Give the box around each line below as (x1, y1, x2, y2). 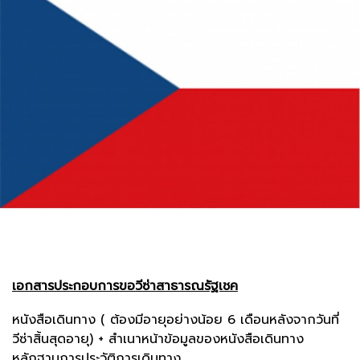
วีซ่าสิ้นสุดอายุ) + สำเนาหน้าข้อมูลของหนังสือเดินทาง (12, 329, 304, 349)
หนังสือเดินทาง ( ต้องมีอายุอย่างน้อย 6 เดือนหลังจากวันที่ (12, 309, 339, 329)
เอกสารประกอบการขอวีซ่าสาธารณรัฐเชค (12, 276, 238, 296)
